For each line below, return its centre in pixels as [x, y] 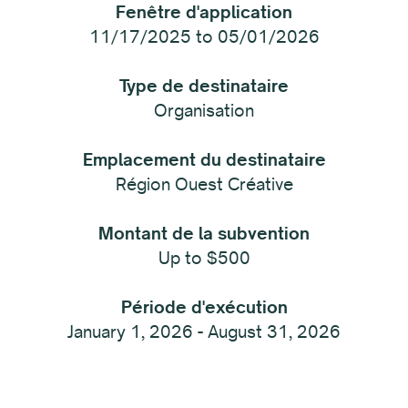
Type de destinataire [204, 86]
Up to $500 [204, 258]
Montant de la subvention [204, 234]
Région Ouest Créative [204, 184]
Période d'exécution [204, 307]
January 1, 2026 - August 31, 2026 [204, 332]
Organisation [204, 111]
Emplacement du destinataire [204, 160]
